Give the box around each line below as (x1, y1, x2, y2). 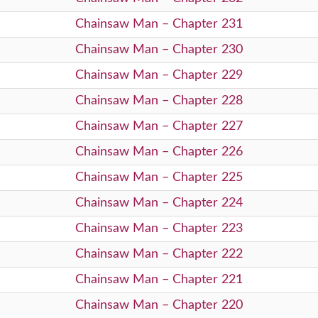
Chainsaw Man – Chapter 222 (75, 247, 243, 261)
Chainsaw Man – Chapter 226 (75, 145, 243, 158)
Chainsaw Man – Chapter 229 (75, 68, 243, 82)
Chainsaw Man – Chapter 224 (75, 196, 243, 209)
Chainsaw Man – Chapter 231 (75, 17, 243, 31)
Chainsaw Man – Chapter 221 (75, 273, 243, 286)
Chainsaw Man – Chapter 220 (75, 298, 243, 312)
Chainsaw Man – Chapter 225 (75, 170, 243, 184)
